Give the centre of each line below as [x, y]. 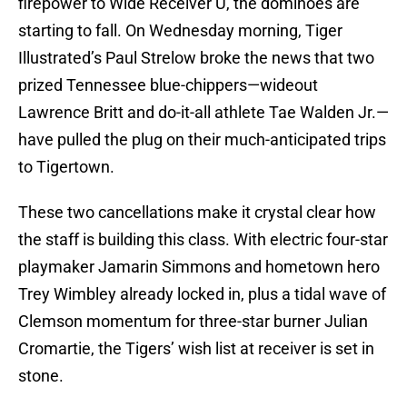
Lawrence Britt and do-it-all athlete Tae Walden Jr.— [203, 113]
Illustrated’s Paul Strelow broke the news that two [196, 58]
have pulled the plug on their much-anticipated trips [202, 140]
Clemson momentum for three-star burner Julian [193, 322]
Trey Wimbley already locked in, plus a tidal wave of [202, 294]
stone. [41, 376]
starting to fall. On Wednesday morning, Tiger [180, 31]
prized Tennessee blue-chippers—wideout [168, 85]
